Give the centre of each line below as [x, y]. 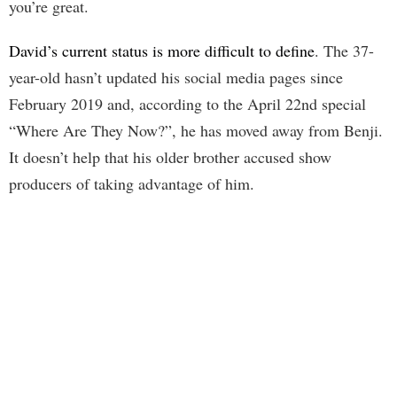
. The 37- [344, 51]
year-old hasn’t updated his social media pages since [176, 78]
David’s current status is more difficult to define [162, 51]
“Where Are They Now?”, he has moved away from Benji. [196, 131]
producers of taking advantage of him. [132, 184]
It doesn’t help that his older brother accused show [170, 157]
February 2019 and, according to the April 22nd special [187, 104]
